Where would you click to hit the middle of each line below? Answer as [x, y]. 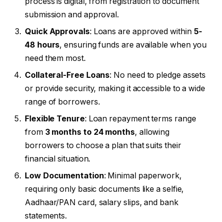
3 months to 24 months [90, 132]
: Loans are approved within [141, 31]
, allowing [152, 132]
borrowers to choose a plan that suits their [103, 145]
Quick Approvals [57, 31]
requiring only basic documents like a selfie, [105, 189]
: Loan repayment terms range [140, 118]
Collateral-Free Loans [67, 75]
